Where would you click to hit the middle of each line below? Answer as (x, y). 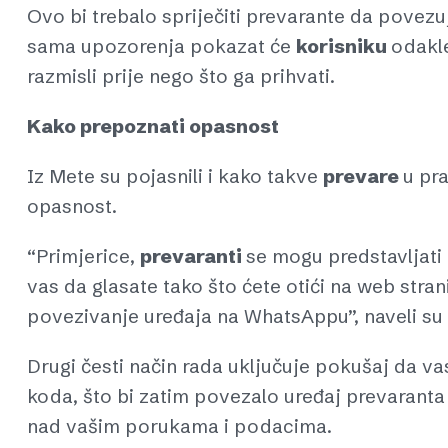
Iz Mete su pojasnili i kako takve (175, 175)
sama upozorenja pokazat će (161, 45)
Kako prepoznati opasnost (153, 125)
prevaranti (193, 255)
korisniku (343, 45)
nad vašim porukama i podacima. (179, 425)
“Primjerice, (83, 255)
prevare (363, 175)
